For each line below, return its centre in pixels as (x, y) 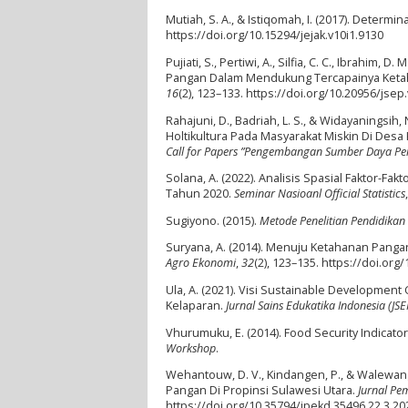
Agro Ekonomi (201, 263)
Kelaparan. (196, 305)
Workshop (191, 348)
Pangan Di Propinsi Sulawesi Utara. (262, 391)
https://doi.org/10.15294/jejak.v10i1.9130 (275, 36)
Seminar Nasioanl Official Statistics (320, 194)
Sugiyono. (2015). (213, 220)
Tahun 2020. (200, 194)
